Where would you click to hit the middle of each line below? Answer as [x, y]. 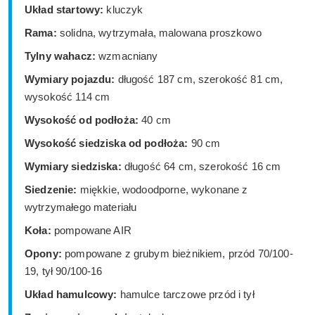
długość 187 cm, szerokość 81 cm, [199, 79]
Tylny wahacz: [60, 56]
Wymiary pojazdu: [70, 79]
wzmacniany [127, 56]
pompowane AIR [91, 231]
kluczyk [123, 10]
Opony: [43, 254]
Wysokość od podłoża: [82, 120]
